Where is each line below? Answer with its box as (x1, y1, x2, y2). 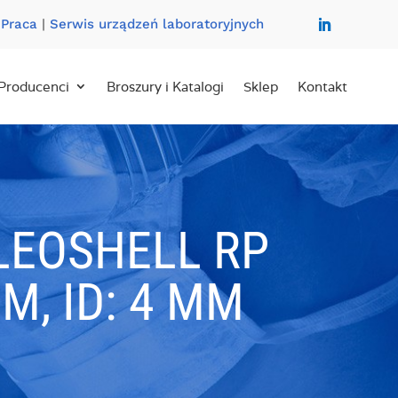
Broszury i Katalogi (106, 78, 224, 95)
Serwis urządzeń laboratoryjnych (49, 16, 264, 32)
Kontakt (297, 78, 347, 95)
